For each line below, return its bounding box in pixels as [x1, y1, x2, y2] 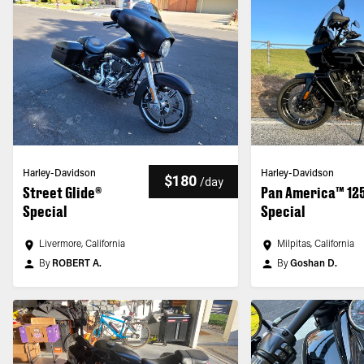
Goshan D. [290, 259, 338, 269]
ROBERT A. [52, 259, 102, 269]
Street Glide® [23, 184, 102, 201]
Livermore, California [39, 240, 125, 249]
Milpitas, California [277, 240, 355, 249]
